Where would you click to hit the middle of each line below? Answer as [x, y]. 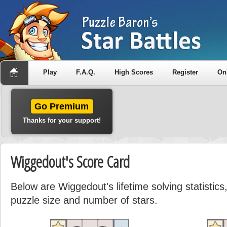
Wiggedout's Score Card [70, 162]
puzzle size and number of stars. [84, 200]
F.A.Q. [86, 72]
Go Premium [62, 106]
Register [185, 72]
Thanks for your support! [62, 120]
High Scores [134, 72]
